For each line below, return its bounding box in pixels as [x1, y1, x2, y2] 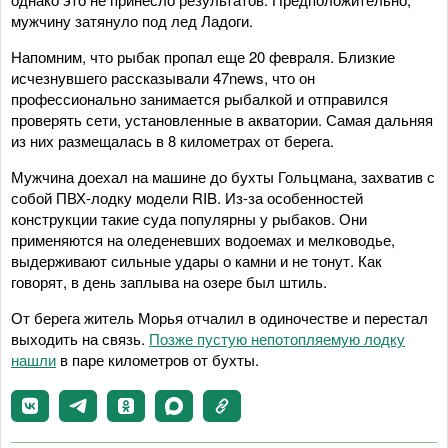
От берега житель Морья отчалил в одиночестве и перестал [11, 306, 428, 328]
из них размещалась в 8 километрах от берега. [11, 129, 334, 151]
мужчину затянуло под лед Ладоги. [11, 9, 253, 31]
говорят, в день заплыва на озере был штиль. [11, 270, 327, 292]
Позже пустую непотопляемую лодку [149, 327, 405, 349]
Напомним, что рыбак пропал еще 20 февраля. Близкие [11, 45, 395, 67]
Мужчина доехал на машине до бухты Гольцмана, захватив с [11, 165, 435, 187]
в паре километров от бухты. [56, 348, 259, 370]
